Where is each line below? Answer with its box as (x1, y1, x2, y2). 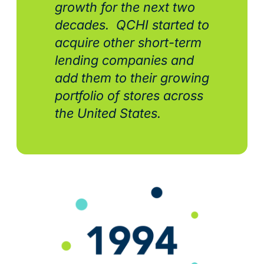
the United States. (54, 105, 168, 121)
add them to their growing (54, 70, 209, 86)
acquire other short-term (54, 35, 202, 51)
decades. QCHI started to (54, 17, 209, 33)
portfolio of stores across (54, 88, 203, 104)
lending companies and (54, 52, 194, 68)
